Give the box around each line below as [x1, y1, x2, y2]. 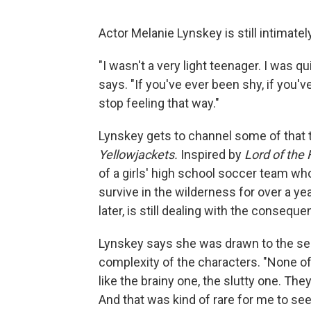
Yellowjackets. [99, 146, 180, 162]
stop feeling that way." [99, 95, 219, 110]
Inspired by [180, 146, 244, 162]
